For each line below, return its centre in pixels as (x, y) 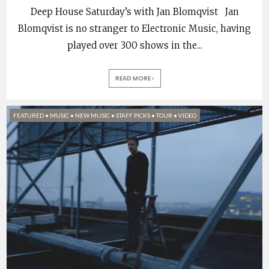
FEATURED (29, 116)
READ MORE (133, 79)
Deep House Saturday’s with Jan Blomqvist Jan (134, 12)
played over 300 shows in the (132, 46)
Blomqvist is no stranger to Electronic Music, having (134, 29)
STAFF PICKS (133, 116)
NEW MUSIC (92, 116)
